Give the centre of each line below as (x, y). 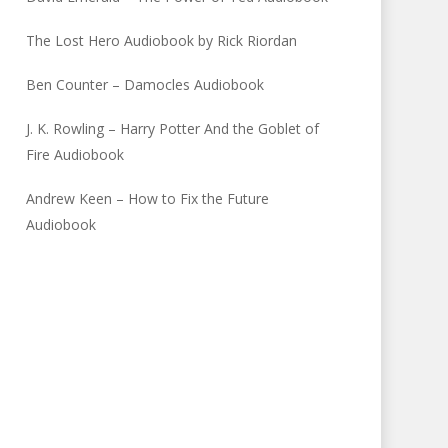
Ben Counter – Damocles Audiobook (145, 84)
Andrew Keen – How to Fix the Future (148, 198)
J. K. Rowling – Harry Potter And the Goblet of (173, 128)
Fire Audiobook (75, 154)
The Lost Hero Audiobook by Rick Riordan (162, 40)
